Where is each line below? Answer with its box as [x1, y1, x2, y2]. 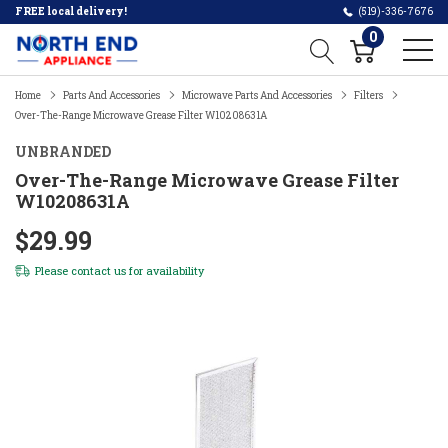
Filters [354, 89, 383, 102]
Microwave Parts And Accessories [182, 89, 332, 102]
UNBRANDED [15, 142, 111, 161]
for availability [126, 263, 204, 278]
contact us [71, 263, 126, 278]
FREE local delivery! [15, 5, 127, 18]
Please [35, 263, 71, 278]
